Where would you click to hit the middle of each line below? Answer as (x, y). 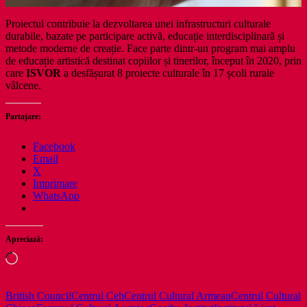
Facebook (54, 146)
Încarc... (35, 257)
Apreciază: (24, 239)
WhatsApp (56, 195)
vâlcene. (23, 85)
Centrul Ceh (98, 295)
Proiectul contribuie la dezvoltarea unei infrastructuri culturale (138, 23)
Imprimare (55, 183)
